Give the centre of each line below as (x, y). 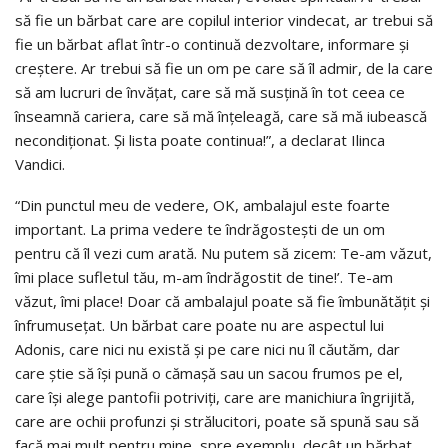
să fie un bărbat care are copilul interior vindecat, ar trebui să (224, 20)
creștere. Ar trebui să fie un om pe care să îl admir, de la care (224, 68)
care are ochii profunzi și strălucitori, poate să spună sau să (217, 421)
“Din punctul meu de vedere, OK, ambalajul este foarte (202, 205)
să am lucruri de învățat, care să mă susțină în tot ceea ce (210, 92)
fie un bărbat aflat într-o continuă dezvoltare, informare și (212, 44)
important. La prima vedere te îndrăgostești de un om (200, 229)
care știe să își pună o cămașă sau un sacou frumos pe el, (209, 373)
